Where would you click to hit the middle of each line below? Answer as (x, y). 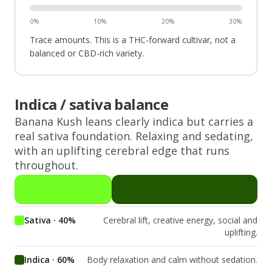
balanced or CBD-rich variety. (87, 53)
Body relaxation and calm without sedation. (172, 259)
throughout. (46, 165)
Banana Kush (48, 121)
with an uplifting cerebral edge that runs (122, 150)
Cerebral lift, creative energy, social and (180, 220)
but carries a (218, 121)
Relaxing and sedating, (194, 136)
